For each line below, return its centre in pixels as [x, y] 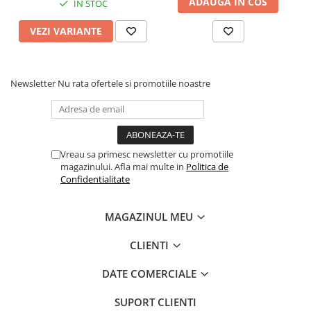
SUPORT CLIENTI [155, 302]
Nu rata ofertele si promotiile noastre [134, 83]
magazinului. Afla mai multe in [123, 166]
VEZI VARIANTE [66, 31]
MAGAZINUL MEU [150, 216]
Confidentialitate [95, 179]
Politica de [207, 166]
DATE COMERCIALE [150, 273]
